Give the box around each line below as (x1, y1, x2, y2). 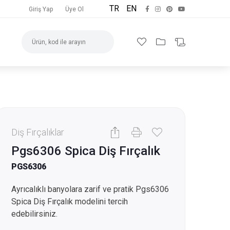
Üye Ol (65, 6, 84, 13)
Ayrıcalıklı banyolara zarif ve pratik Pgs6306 (11, 184, 169, 194)
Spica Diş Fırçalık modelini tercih (11, 197, 128, 206)
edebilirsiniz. (11, 209, 57, 219)
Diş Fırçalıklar (11, 126, 64, 138)
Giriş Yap (29, 6, 53, 13)
